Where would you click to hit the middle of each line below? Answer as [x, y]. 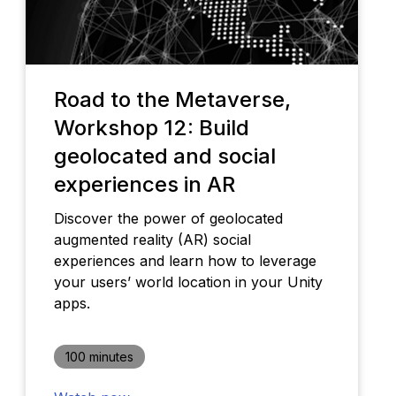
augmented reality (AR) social [152, 240]
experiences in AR [144, 185]
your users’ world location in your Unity [188, 282]
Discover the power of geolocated [168, 219]
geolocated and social [164, 156]
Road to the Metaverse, [172, 100]
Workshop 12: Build [151, 128]
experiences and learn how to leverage [185, 261]
